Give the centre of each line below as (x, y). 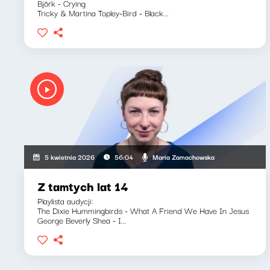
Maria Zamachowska (183, 156)
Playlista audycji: (65, 201)
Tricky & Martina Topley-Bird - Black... (103, 13)
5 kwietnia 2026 (70, 157)
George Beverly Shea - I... (82, 220)
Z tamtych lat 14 (83, 186)
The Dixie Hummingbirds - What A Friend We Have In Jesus (143, 210)
